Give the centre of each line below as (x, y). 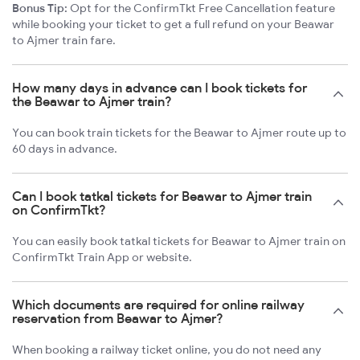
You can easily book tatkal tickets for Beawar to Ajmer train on (179, 241)
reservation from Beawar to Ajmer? (118, 319)
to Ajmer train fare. (64, 41)
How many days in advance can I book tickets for (160, 88)
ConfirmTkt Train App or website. (102, 258)
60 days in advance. (65, 149)
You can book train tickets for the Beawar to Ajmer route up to (179, 133)
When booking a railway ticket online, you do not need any (167, 350)
